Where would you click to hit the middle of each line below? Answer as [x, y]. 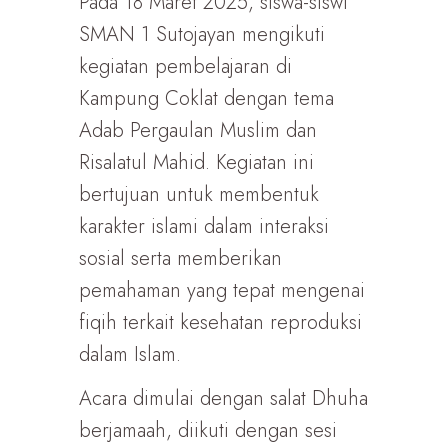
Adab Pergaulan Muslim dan [198, 130]
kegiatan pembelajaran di [185, 66]
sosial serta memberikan [180, 258]
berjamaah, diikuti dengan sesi [208, 430]
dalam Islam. [130, 354]
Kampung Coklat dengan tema [206, 98]
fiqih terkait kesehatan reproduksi [220, 322]
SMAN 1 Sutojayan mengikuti [202, 34]
